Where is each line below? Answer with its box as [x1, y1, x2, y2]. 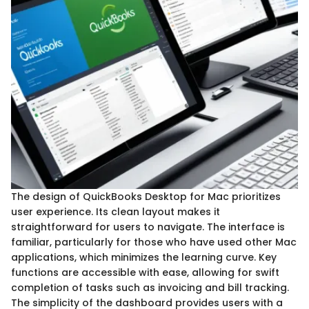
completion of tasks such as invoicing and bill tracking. [11, 280, 289, 295]
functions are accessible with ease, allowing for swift [11, 265, 279, 279]
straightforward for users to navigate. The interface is [11, 219, 285, 234]
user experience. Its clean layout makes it [11, 204, 220, 219]
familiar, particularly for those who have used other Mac [11, 235, 297, 249]
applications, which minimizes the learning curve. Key [11, 250, 277, 264]
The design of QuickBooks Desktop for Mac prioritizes [11, 189, 281, 203]
